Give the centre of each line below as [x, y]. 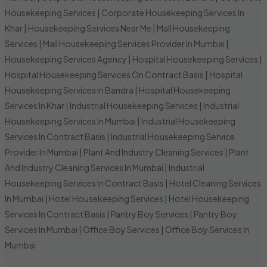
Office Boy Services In [207, 229]
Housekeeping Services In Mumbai [70, 121]
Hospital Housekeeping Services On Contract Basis [104, 74]
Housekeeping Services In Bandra [69, 90]
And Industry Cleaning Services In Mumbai [84, 167]
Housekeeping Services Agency [66, 59]
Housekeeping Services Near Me [90, 28]
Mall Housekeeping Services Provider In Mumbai [134, 43]
